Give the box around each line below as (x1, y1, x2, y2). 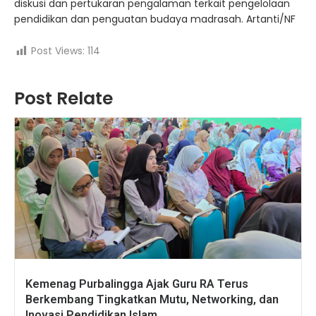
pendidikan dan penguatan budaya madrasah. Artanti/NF (14, 11, 296, 26)
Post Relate (14, 85, 113, 111)
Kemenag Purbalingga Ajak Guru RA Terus (25, 276, 248, 291)
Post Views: (31, 44, 85, 59)
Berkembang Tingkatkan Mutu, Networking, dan (25, 292, 279, 306)
